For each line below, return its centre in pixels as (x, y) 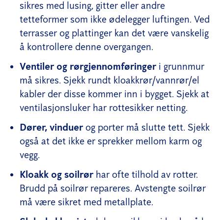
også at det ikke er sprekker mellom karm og (111, 141)
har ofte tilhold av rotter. (146, 174)
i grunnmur (180, 66)
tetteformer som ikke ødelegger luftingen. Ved (115, 19)
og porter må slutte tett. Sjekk (146, 127)
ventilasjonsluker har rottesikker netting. (104, 107)
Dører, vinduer (51, 127)
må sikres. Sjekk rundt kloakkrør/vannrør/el (110, 80)
